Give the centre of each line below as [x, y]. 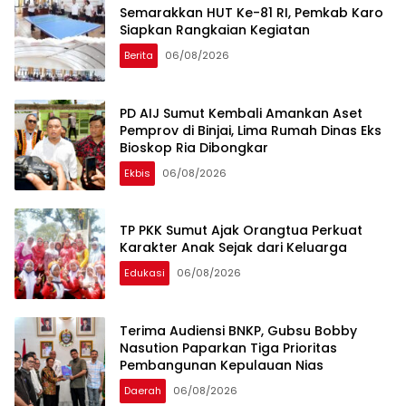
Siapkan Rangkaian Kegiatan [215, 30]
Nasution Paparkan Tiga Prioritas [228, 348]
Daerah [143, 390]
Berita [139, 56]
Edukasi [145, 273]
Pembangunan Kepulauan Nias [222, 365]
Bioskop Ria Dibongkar [194, 147]
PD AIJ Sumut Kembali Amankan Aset [241, 113]
